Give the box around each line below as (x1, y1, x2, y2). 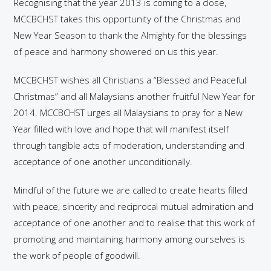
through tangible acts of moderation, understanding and (13, 139, 245, 151)
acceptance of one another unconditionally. (13, 155, 193, 168)
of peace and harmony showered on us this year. (13, 45, 219, 57)
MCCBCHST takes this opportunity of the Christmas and (13, 13, 241, 25)
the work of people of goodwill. (13, 249, 141, 261)
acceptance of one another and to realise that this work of (13, 217, 255, 229)
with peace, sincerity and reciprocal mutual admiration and (13, 200, 254, 212)
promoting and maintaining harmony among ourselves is (13, 233, 246, 245)
